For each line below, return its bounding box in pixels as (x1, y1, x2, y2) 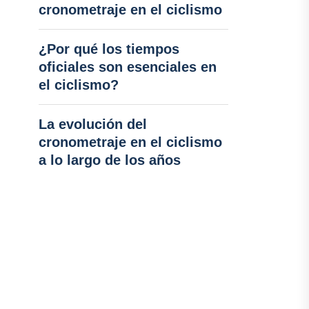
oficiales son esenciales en (38, 59, 217, 74)
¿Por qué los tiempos (38, 41, 179, 57)
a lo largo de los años (38, 152, 181, 168)
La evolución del (38, 117, 147, 132)
